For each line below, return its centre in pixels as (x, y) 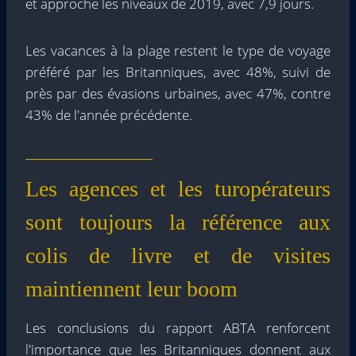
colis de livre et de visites (178, 255)
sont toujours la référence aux (178, 222)
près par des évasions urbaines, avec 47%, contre (178, 93)
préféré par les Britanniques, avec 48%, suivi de (178, 72)
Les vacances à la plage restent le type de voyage (178, 50)
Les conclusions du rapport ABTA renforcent (178, 327)
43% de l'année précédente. (109, 114)
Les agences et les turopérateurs (178, 188)
